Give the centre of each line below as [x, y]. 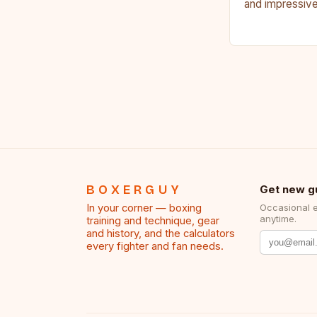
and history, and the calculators [161, 233]
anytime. [278, 218]
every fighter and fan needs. [155, 246]
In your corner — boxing [144, 208]
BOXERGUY [135, 190]
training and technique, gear [153, 220]
